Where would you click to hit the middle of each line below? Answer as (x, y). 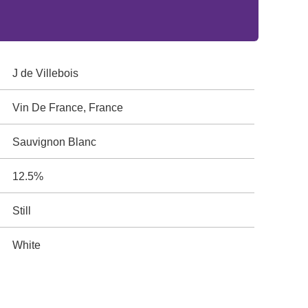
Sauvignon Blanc (55, 142)
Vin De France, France (68, 108)
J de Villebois (46, 73)
